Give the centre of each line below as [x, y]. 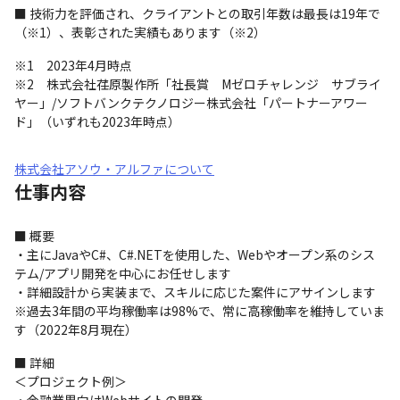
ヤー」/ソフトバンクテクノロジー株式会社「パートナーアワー [191, 103]
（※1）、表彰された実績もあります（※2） [140, 32]
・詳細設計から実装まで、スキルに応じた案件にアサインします [195, 292]
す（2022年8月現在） [76, 329]
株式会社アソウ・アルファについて [114, 169]
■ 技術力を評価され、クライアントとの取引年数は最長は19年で [197, 13]
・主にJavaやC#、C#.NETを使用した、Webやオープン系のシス [195, 254]
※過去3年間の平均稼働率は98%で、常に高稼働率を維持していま [200, 311]
